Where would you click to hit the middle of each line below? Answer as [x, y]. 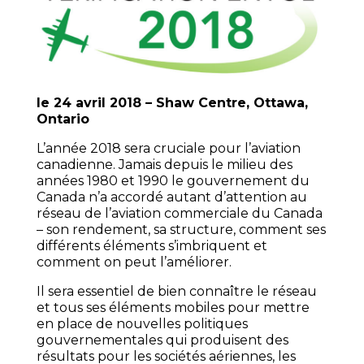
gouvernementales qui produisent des [162, 340]
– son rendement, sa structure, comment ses [181, 230]
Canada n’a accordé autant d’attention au [171, 197]
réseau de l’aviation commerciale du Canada [179, 214]
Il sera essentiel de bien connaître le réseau [176, 292]
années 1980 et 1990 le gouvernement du [173, 181]
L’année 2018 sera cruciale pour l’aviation [168, 149]
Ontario [63, 119]
